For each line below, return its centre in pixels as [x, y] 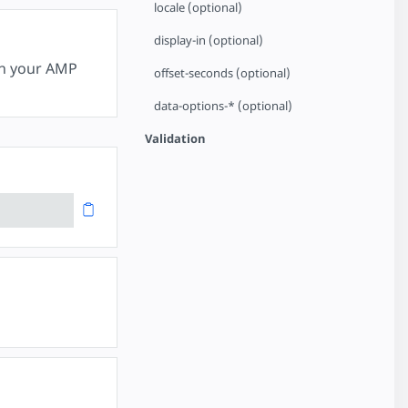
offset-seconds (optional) [223, 73]
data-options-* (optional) [224, 106]
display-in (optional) [209, 40]
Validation [176, 138]
